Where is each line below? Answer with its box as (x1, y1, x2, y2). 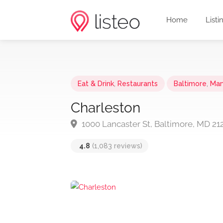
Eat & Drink (78, 80, 114, 88)
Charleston (71, 100, 140, 116)
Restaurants (117, 80, 158, 88)
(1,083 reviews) (90, 142, 142, 150)
